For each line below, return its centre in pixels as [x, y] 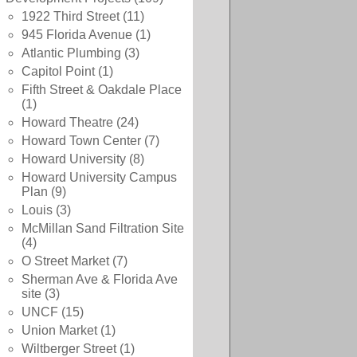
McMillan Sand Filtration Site [103, 228]
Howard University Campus [99, 177]
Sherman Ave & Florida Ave [100, 279]
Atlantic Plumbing [71, 53]
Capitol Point [58, 71]
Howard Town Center [81, 141]
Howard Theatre [67, 122]
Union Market [59, 330]
